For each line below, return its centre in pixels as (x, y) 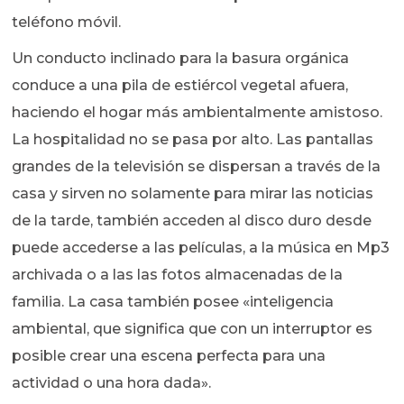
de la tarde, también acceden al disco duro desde (192, 221)
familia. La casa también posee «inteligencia (173, 302)
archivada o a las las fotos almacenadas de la (178, 275)
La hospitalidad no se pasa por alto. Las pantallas (193, 140)
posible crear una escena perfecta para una (169, 356)
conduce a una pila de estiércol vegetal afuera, (180, 86)
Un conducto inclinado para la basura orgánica (181, 59)
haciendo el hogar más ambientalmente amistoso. (197, 113)
